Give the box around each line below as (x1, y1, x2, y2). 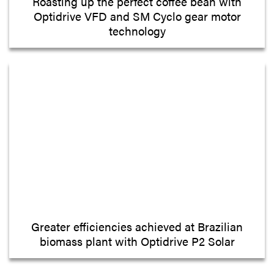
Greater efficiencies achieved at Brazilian (31, 217, 243, 235)
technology (108, 21, 166, 39)
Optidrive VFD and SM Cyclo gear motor (33, 7, 241, 24)
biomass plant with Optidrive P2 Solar (39, 232, 235, 250)
